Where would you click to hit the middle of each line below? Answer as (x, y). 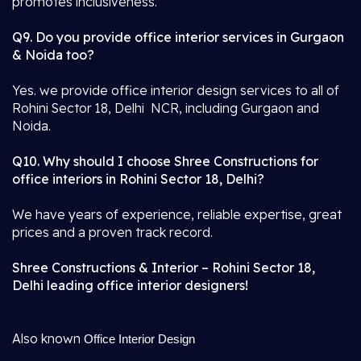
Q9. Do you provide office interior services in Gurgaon (178, 37)
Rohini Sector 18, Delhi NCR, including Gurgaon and (166, 108)
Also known (48, 338)
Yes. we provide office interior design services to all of (176, 90)
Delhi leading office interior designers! (130, 285)
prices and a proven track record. (112, 232)
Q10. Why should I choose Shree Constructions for (165, 161)
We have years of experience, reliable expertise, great (177, 214)
